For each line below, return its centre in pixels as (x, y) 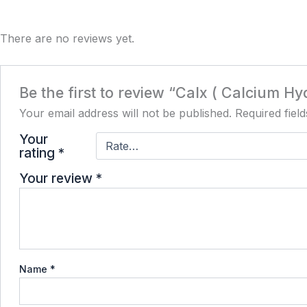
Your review (57, 179)
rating (38, 153)
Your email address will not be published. (125, 113)
